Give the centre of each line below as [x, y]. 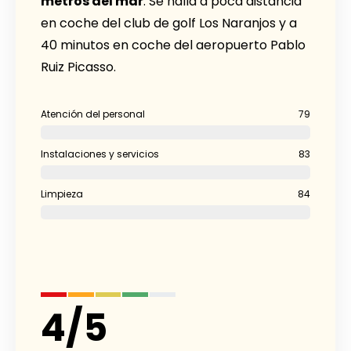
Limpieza [62, 194]
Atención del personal [93, 114]
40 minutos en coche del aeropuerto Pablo [173, 45]
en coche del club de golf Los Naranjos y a [169, 24]
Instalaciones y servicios [100, 154]
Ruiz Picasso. [78, 67]
